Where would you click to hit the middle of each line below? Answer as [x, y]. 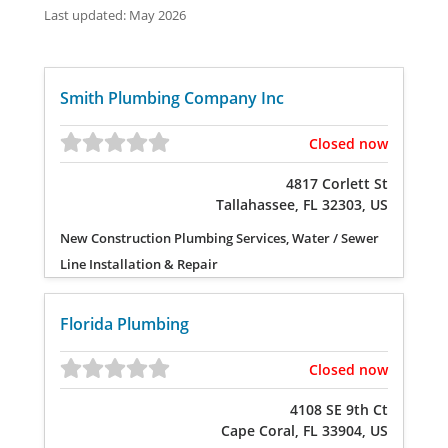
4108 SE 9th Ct [339, 409]
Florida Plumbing [124, 323]
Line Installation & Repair [139, 264]
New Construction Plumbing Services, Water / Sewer [219, 238]
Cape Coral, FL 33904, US [304, 430]
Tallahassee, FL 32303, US [302, 204]
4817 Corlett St [337, 183]
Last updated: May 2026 [115, 15]
